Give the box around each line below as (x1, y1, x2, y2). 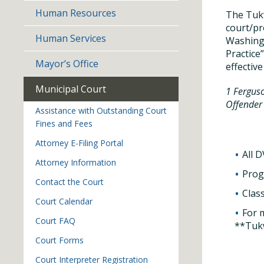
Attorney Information (35, 157, 116, 168)
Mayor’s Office (35, 57, 98, 70)
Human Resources (35, 6, 116, 19)
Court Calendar (35, 196, 93, 207)
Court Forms (35, 235, 84, 246)
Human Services (35, 32, 106, 45)
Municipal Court (35, 82, 106, 95)
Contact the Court (35, 176, 104, 187)
